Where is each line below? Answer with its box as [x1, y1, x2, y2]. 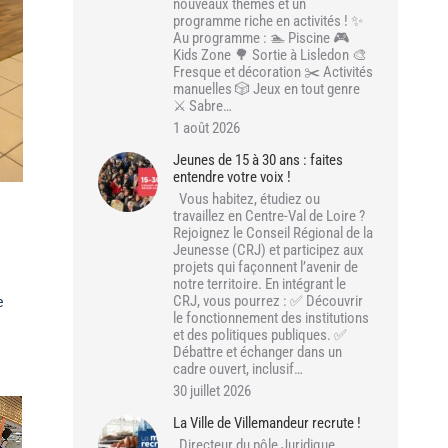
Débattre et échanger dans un [173, 343, 342, 361]
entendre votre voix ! [173, 168, 291, 186]
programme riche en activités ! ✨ [173, 12, 363, 30]
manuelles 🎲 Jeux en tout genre [173, 80, 360, 98]
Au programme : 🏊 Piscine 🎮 [173, 29, 349, 47]
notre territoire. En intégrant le [173, 275, 346, 293]
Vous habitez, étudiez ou [173, 190, 320, 208]
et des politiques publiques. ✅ [173, 326, 347, 344]
